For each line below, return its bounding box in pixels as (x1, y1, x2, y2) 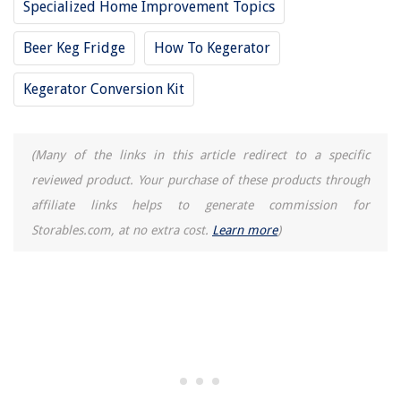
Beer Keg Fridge (23, 39, 125, 57)
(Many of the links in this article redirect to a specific (31, 148, 370, 163)
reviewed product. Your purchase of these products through (31, 173, 370, 188)
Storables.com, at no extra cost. (31, 223, 212, 238)
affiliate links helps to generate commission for (31, 198, 370, 213)
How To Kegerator (154, 39, 270, 57)
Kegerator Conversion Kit (23, 81, 184, 98)
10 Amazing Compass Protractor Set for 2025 (38, 20, 266, 33)
